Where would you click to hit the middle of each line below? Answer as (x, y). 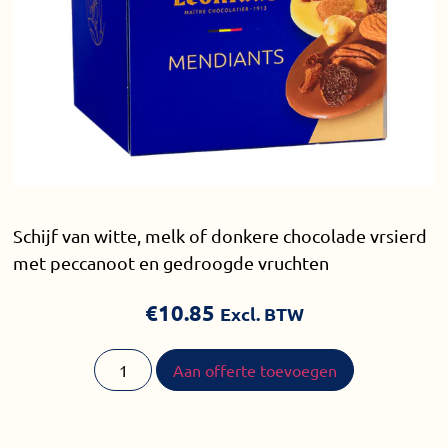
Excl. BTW (261, 313)
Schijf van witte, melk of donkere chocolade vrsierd (220, 236)
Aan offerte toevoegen (255, 370)
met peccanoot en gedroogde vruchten (171, 263)
